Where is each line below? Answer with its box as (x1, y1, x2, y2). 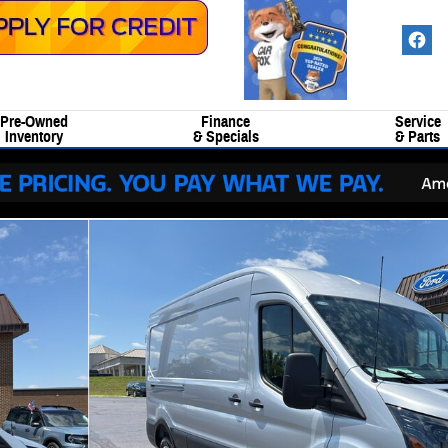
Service (394, 112, 441, 132)
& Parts (395, 127, 440, 147)
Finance (201, 112, 250, 132)
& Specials (192, 127, 259, 147)
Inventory (4, 127, 63, 147)
